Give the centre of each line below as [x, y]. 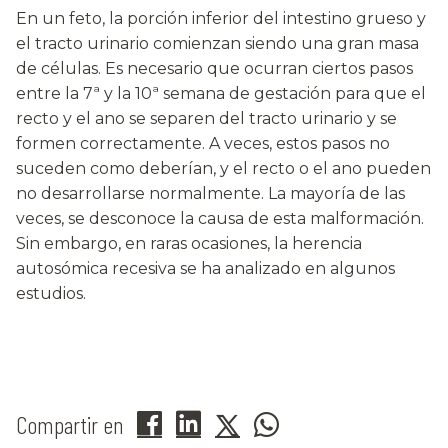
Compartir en [69, 425]
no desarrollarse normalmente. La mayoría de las [210, 194]
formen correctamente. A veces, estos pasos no [203, 144]
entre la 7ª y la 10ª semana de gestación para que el [221, 94]
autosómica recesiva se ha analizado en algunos [205, 269]
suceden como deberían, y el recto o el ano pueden [223, 169]
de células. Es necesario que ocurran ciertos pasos [214, 69]
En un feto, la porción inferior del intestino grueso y [221, 19]
